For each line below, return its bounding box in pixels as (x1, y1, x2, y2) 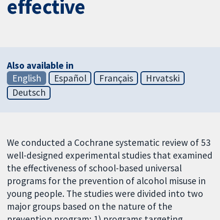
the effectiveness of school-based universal (7, 162, 182, 174)
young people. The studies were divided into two (7, 188, 204, 200)
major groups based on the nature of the (7, 200, 173, 213)
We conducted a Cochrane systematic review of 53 (7, 137, 211, 149)
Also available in (7, 59, 74, 71)
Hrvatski (145, 72, 180, 84)
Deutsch (12, 86, 46, 99)
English (12, 72, 41, 84)
